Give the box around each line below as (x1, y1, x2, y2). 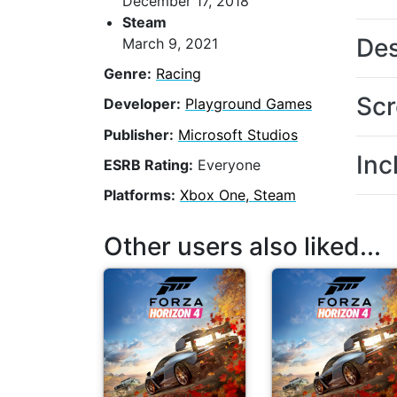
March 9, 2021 (122, 35, 218, 53)
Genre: (104, 65, 152, 83)
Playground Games (185, 95, 312, 113)
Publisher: (104, 125, 174, 144)
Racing (156, 65, 201, 83)
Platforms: (104, 186, 175, 205)
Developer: (104, 95, 181, 113)
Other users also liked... (104, 230, 381, 261)
